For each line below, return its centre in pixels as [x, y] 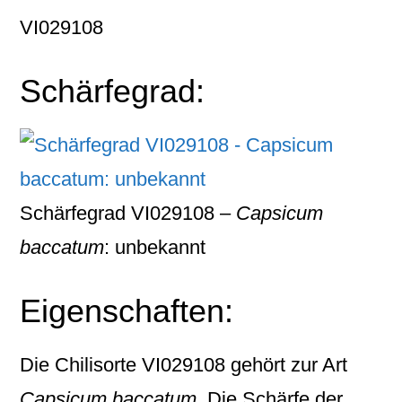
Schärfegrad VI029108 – [128, 213]
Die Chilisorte [81, 365]
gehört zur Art [287, 365]
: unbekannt [155, 247]
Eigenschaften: [127, 311]
